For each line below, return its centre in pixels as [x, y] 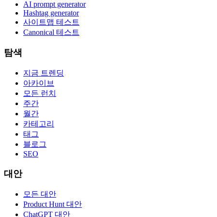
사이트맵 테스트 [51, 22]
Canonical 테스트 [51, 32]
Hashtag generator [51, 13]
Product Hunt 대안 [53, 204]
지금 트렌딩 [44, 73]
